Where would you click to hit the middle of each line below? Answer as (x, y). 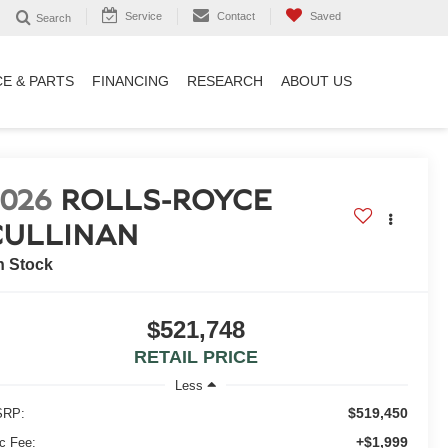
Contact (236, 16)
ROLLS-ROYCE (166, 201)
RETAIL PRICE (195, 357)
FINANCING (130, 81)
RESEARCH (225, 81)
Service (143, 16)
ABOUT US (316, 81)
